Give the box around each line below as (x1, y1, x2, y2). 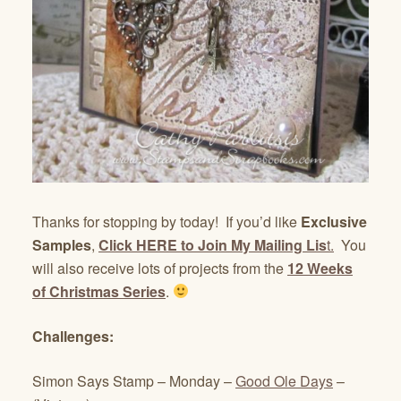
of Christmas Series (32, 280, 166, 302)
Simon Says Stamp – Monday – (32, 370, 235, 391)
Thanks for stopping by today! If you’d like (32, 210, 297, 232)
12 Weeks (287, 257, 353, 278)
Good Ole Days (235, 370, 333, 391)
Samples (32, 234, 91, 255)
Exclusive (297, 210, 367, 232)
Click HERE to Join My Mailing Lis (98, 234, 327, 255)
